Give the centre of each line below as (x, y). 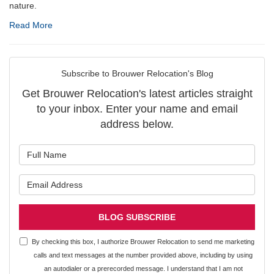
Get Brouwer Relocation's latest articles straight (137, 93)
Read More (31, 25)
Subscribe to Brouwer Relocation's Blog (137, 73)
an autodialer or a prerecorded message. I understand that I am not (143, 268)
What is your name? (178, 150)
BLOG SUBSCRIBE (137, 217)
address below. (137, 124)
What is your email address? (196, 180)
